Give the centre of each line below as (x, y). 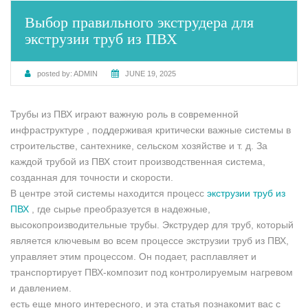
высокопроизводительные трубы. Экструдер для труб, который (152, 225)
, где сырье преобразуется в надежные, (121, 209)
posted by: (55, 74)
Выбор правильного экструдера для (139, 23)
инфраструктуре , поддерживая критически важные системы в (151, 130)
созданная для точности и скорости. (92, 178)
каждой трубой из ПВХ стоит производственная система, (138, 162)
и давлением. (41, 288)
